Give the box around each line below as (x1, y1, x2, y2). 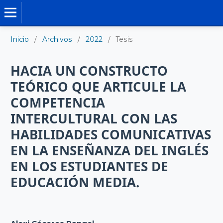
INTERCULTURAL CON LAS (10, 110, 178, 128)
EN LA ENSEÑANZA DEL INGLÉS (10, 142, 209, 160)
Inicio (10, 34, 29, 44)
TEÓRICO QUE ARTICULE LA (10, 78, 187, 96)
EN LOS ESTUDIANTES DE (10, 158, 169, 176)
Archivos (42, 34, 73, 44)
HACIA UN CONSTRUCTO (10, 62, 168, 80)
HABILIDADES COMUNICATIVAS (10, 126, 212, 144)
